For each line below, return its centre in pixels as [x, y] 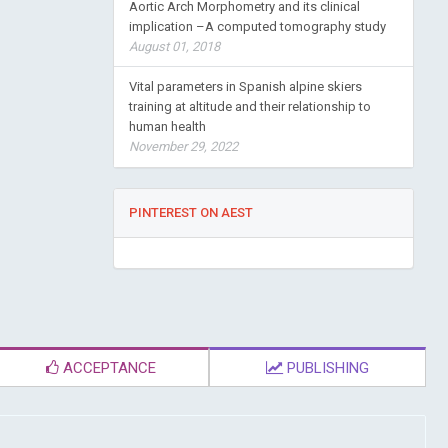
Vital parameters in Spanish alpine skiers [245, 86]
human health [167, 126]
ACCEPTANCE [107, 368]
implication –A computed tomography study [257, 26]
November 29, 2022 [183, 146]
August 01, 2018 [174, 46]
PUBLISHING [326, 368]
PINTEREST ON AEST [190, 212]
